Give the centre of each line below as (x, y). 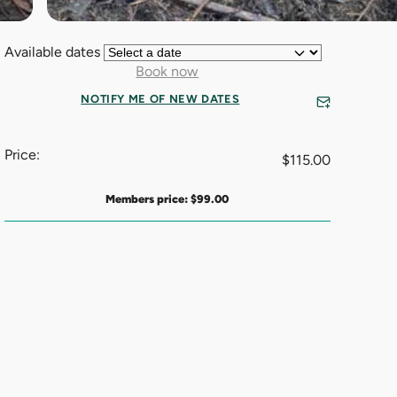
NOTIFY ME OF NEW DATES (160, 98)
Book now (167, 71)
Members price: (148, 198)
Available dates (54, 52)
